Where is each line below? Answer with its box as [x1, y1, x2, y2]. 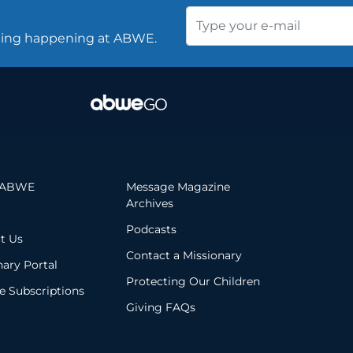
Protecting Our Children [125, 274, 260, 289]
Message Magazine [125, 180, 230, 195]
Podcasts [125, 222, 176, 237]
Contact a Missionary [125, 248, 242, 263]
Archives [125, 196, 173, 211]
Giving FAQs [125, 300, 195, 315]
